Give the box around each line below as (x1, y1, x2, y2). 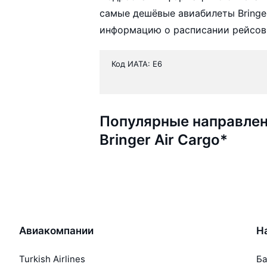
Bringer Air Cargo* (100, 131, 228, 148)
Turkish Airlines (19, 253, 85, 265)
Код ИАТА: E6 (111, 58, 163, 69)
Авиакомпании (19, 224, 94, 237)
